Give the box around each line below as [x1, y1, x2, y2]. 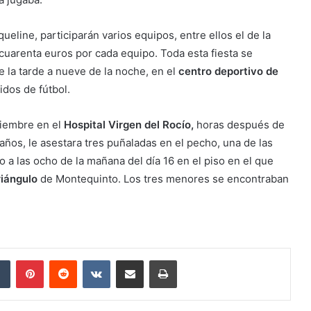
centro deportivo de [178, 64, 278, 78]
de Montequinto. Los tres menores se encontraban [37, 171, 289, 185]
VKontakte [110, 253, 154, 265]
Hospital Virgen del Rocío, [64, 117, 194, 131]
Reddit [76, 253, 104, 265]
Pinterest [43, 253, 83, 265]
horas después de [194, 117, 285, 131]
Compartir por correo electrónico [143, 253, 192, 265]
